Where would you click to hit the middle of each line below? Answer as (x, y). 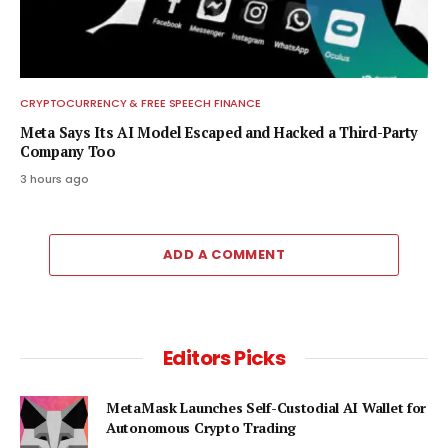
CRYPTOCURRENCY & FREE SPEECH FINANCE (141, 102)
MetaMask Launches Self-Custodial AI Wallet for (266, 407)
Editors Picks (224, 357)
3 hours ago (54, 178)
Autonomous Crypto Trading (201, 427)
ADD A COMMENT (224, 254)
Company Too (68, 151)
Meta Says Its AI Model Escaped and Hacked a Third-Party (219, 132)
